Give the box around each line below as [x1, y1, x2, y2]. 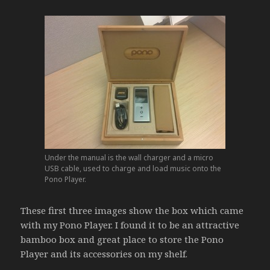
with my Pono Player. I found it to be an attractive [20, 218, 240, 231]
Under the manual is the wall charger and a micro [45, 152, 213, 163]
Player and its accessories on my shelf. [20, 247, 188, 260]
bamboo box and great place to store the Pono [20, 233, 224, 245]
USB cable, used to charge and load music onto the [45, 163, 221, 174]
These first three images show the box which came [20, 204, 244, 216]
